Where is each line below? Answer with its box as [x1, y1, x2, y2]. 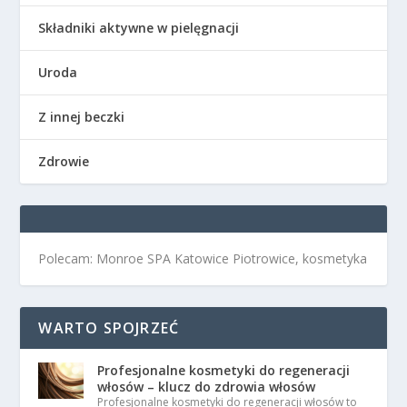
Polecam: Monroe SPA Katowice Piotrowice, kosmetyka [38, 250, 368, 267]
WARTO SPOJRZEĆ [38, 318, 180, 338]
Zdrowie [38, 153, 90, 170]
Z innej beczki [38, 108, 125, 125]
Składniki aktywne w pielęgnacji [38, 19, 240, 36]
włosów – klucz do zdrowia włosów [97, 378, 316, 395]
